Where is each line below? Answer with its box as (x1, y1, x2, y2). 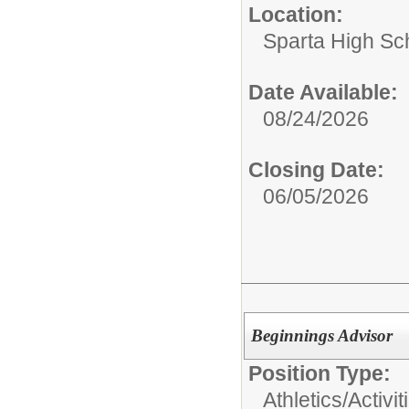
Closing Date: (248, 158, 384, 182)
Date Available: (248, 80, 398, 104)
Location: (248, 3, 343, 26)
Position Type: (248, 361, 391, 385)
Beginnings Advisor (250, 325, 393, 345)
